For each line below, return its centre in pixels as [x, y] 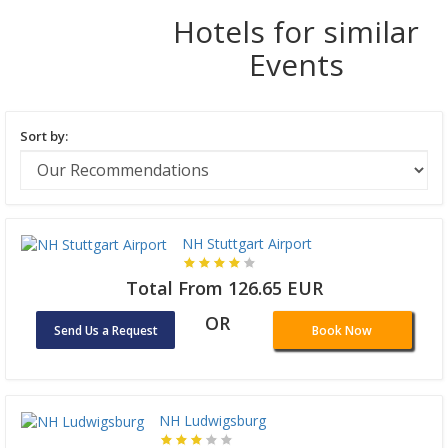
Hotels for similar [296, 31]
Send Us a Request [105, 330]
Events [296, 64]
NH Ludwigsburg [212, 420]
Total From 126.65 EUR [224, 287]
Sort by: [44, 135]
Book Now [342, 330]
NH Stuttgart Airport [247, 243]
